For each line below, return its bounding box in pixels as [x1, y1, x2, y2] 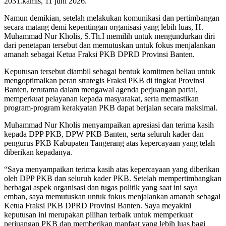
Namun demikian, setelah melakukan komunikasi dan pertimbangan [4, 14, 219, 23]
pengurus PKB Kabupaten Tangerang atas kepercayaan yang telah [4, 139, 215, 148]
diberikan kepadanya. [4, 148, 72, 157]
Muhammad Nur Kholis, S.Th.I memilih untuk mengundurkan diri [4, 32, 215, 41]
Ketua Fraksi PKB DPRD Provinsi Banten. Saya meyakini [4, 201, 191, 210]
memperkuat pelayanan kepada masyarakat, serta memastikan [4, 94, 199, 103]
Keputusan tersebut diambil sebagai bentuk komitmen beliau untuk [4, 67, 215, 76]
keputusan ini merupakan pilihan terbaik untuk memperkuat [4, 210, 193, 219]
